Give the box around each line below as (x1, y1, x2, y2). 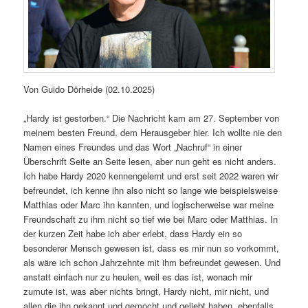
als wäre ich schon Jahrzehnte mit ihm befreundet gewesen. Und (23, 255, 281, 269)
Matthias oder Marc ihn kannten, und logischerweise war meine (23, 197, 274, 211)
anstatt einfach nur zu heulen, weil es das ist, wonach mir (23, 269, 253, 283)
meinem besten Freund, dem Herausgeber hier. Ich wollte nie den (23, 125, 283, 139)
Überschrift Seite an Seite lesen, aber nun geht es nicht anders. (23, 154, 277, 168)
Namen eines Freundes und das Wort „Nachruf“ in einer (23, 140, 243, 153)
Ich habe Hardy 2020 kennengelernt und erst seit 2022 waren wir (23, 168, 279, 182)
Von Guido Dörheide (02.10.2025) (23, 82, 155, 96)
